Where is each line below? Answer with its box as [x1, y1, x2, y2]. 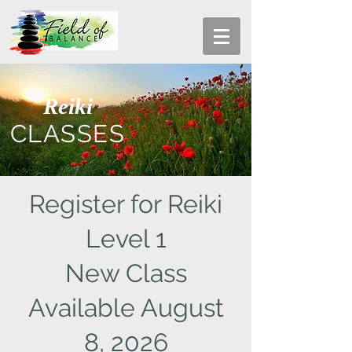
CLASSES [9, 119, 126, 148]
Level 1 [85, 224, 167, 253]
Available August [27, 293, 224, 322]
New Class [64, 258, 187, 288]
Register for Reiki [29, 189, 222, 218]
